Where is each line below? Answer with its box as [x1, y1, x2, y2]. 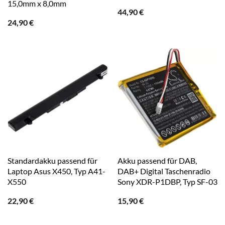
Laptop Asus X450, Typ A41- [7, 166, 105, 176]
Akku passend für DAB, [117, 156, 197, 166]
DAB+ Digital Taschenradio [117, 166, 210, 176]
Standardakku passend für [7, 156, 97, 166]
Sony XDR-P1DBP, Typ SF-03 [117, 177, 217, 187]
